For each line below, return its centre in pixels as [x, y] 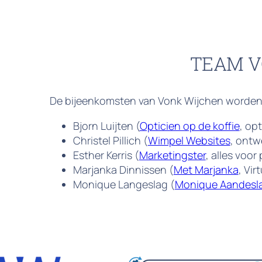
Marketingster [172, 155]
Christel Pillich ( [110, 141]
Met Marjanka [206, 170]
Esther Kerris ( [106, 155]
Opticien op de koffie [189, 126]
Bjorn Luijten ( [106, 126]
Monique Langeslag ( [124, 185]
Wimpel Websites [189, 141]
